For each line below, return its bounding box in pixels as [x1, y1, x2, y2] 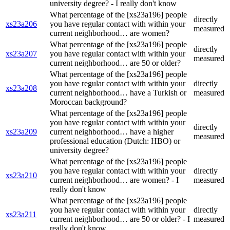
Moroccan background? [50, 98, 127, 107]
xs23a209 [6, 127, 37, 137]
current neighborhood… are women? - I [50, 176, 179, 185]
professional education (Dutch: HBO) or [50, 137, 180, 146]
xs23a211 [6, 210, 36, 219]
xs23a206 [6, 20, 37, 29]
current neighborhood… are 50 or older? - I [50, 215, 190, 224]
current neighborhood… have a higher [50, 127, 174, 137]
